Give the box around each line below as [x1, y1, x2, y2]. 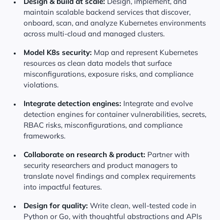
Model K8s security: [24, 48, 94, 57]
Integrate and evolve [123, 99, 193, 108]
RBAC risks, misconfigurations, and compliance [24, 120, 183, 130]
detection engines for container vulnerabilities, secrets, [24, 110, 206, 119]
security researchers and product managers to [24, 161, 178, 170]
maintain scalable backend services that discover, [24, 7, 191, 17]
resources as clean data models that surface [24, 58, 172, 68]
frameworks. [24, 131, 65, 140]
